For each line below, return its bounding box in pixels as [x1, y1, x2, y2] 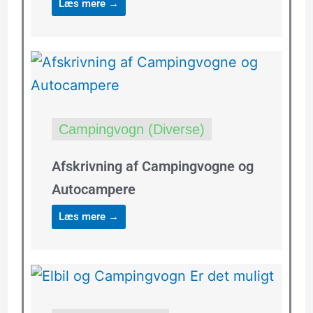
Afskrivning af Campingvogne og [51, 158, 254, 175]
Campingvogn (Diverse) [58, 122, 205, 138]
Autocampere [51, 181, 136, 198]
